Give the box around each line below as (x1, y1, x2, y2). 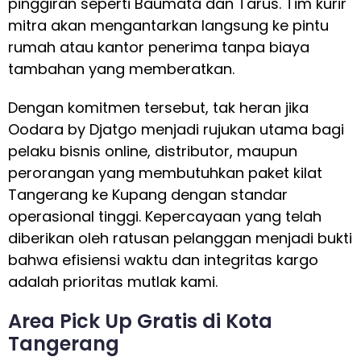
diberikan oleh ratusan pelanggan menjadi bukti (8, 228, 352, 249)
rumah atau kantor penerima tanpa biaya (8, 36, 309, 57)
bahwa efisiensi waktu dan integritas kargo (8, 250, 318, 271)
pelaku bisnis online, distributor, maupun (8, 141, 297, 162)
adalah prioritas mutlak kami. (8, 272, 218, 293)
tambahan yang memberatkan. (8, 58, 234, 79)
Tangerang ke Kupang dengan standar (8, 185, 288, 205)
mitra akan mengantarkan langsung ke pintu (8, 15, 329, 35)
